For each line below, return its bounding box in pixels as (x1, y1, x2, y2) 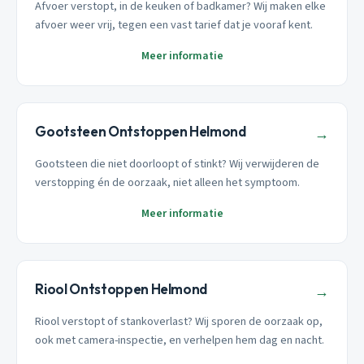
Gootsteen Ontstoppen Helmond (35, 123, 246, 141)
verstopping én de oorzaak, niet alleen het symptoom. (35, 173, 301, 191)
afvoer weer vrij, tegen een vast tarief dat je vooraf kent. (35, 16, 314, 34)
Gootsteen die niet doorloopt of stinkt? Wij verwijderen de (35, 154, 320, 172)
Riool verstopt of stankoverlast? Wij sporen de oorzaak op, (35, 312, 323, 330)
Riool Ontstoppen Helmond (35, 279, 208, 297)
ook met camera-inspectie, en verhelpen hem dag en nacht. (35, 331, 325, 349)
